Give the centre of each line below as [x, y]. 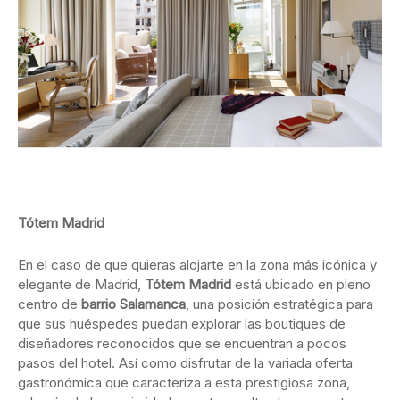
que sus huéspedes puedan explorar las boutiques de [182, 324]
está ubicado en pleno [301, 285]
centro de [50, 304]
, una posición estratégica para [279, 304]
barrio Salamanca [133, 304]
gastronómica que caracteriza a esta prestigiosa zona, [184, 383]
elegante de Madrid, [81, 285]
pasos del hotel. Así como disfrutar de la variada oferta [185, 363]
